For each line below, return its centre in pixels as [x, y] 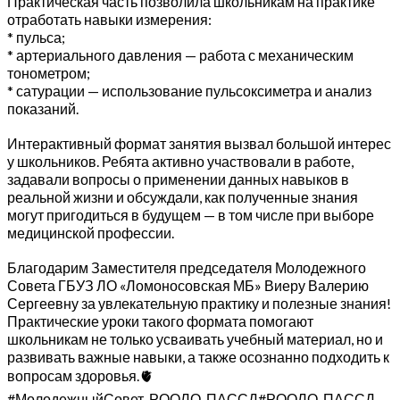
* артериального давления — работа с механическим [180, 54]
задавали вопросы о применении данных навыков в [178, 179]
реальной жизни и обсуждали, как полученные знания [183, 196]
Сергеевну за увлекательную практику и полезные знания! [199, 303]
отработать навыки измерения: [109, 19]
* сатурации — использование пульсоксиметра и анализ [189, 90]
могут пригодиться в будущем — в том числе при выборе [191, 214]
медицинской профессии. [91, 232]
